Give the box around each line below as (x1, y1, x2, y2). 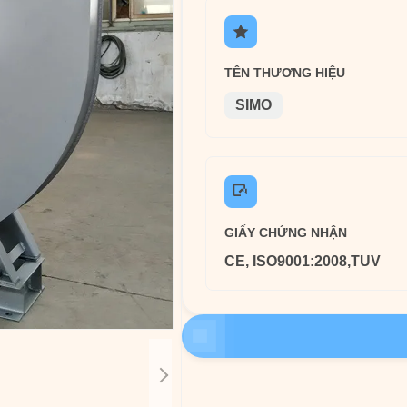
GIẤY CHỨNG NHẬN (224, 225, 347, 240)
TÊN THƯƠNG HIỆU (224, 65, 345, 80)
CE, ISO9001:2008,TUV (224, 253, 381, 269)
